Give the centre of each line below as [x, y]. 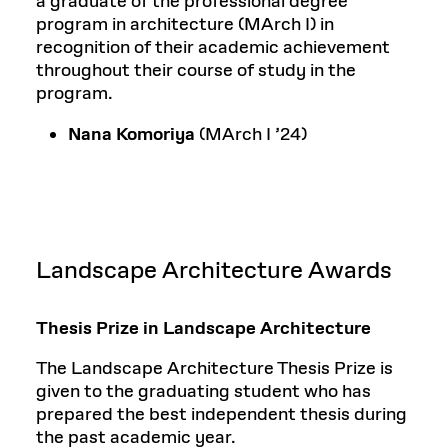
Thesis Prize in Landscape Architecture [203, 328]
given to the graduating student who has [203, 391]
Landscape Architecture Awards [214, 270]
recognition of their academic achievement [213, 47]
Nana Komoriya [131, 134]
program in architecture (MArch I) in [185, 24]
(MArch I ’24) [251, 134]
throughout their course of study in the [196, 70]
